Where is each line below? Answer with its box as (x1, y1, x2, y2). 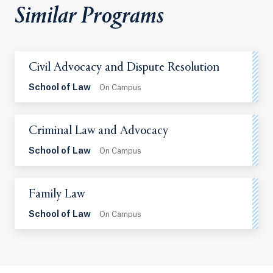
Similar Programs (15, 4, 164, 29)
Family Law (29, 188, 85, 202)
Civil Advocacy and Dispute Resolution (29, 62, 219, 75)
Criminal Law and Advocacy (29, 125, 168, 138)
